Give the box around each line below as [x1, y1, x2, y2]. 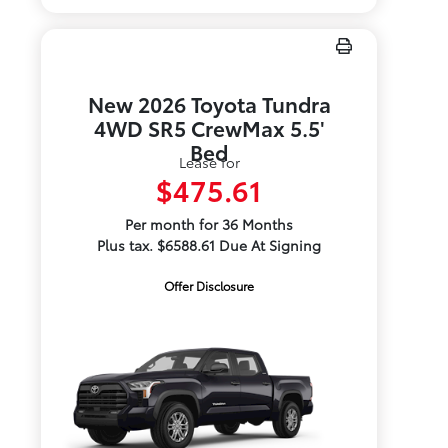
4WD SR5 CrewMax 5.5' [93, 113, 325, 142]
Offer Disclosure [164, 277, 255, 294]
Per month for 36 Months [125, 214, 294, 234]
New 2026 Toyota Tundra [87, 89, 331, 118]
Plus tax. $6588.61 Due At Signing [97, 235, 322, 255]
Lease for [178, 152, 240, 172]
